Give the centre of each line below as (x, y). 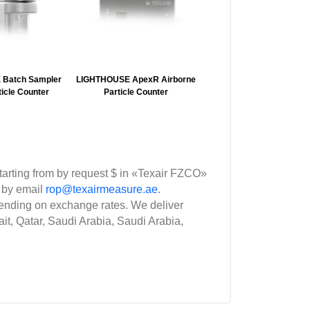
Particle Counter (136, 92)
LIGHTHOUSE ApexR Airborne (136, 80)
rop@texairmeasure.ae (102, 189)
